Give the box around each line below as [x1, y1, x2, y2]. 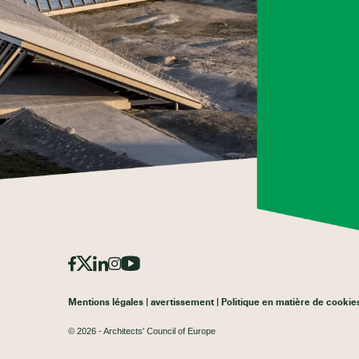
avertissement [150, 298, 214, 308]
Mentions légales [67, 298, 143, 308]
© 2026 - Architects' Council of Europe [67, 326, 216, 337]
